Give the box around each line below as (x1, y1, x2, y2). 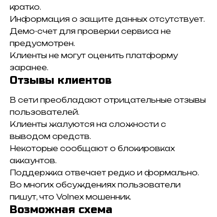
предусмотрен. (10, 39, 75, 48)
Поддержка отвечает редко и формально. (10, 168, 199, 177)
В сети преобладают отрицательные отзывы (10, 95, 206, 105)
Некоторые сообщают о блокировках (10, 143, 175, 153)
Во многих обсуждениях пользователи (10, 180, 181, 189)
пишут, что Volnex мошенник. (10, 192, 131, 201)
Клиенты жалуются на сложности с (10, 119, 166, 129)
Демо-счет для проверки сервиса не (10, 27, 171, 36)
